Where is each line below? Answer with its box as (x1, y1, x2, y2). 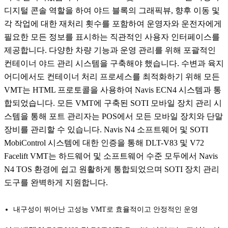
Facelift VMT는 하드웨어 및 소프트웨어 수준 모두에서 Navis (4, 152, 218, 161)
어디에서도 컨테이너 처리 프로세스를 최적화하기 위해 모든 (4, 72, 220, 81)
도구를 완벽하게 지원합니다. (4, 178, 108, 187)
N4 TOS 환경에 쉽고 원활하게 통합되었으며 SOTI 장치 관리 (4, 165, 219, 174)
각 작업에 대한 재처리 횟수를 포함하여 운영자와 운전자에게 (4, 19, 222, 28)
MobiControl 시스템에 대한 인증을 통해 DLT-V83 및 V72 (4, 138, 204, 148)
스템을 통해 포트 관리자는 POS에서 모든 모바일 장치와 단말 (4, 112, 223, 121)
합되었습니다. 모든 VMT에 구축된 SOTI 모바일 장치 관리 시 (4, 99, 222, 108)
